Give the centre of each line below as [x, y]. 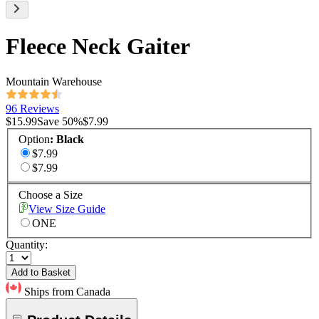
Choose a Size [51, 195]
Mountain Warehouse [54, 81]
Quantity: [27, 245]
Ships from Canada [67, 292]
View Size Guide [67, 209]
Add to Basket [41, 273]
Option [34, 140]
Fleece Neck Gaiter [98, 47]
